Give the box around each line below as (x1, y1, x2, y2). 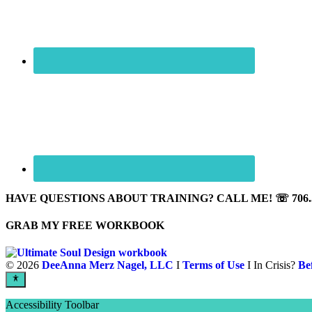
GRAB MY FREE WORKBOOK (6, 219, 164, 231)
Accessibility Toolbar (6, 298, 99, 311)
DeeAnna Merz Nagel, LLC (42, 259, 173, 272)
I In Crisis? (244, 259, 298, 272)
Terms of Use (182, 259, 244, 272)
